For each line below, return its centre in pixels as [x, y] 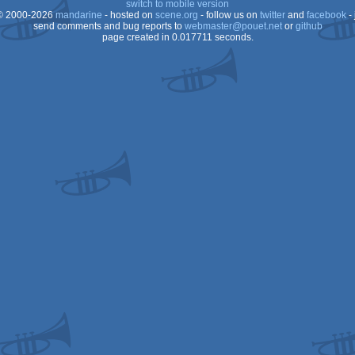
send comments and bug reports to [109, 26]
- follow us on [229, 15]
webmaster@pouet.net [233, 26]
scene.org [176, 15]
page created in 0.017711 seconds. [177, 37]
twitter [272, 15]
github [309, 26]
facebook [326, 15]
